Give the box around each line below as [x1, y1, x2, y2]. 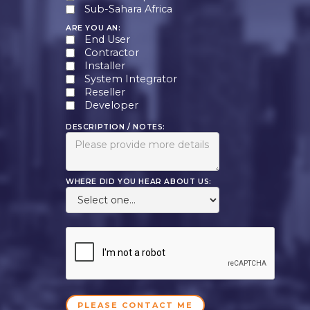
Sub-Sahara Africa [84, 2, 172, 15]
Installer [84, 59, 125, 72]
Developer [84, 98, 138, 111]
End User [84, 33, 130, 46]
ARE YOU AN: [66, 23, 121, 33]
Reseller [84, 85, 125, 98]
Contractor [84, 46, 139, 59]
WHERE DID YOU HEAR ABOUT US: [66, 176, 212, 186]
